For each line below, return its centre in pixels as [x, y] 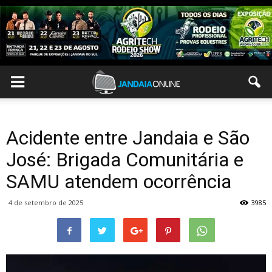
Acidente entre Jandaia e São [128, 138]
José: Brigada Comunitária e [125, 160]
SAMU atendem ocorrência [119, 182]
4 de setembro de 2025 [46, 202]
